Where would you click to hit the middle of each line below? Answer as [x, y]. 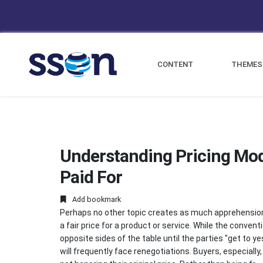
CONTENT [176, 64]
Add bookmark [96, 200]
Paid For [91, 177]
